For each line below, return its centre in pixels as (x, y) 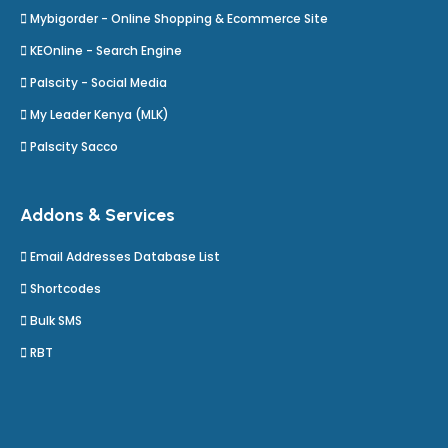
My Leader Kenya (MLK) (99, 114)
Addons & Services (97, 214)
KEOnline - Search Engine (106, 50)
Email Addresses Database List (125, 256)
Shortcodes (65, 288)
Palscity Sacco (74, 146)
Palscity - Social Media (98, 82)
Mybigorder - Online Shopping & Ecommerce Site (179, 18)
